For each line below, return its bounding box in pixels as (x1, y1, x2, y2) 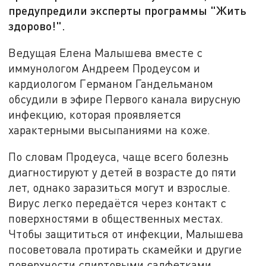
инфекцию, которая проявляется (8, 107, 182, 121)
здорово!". (8, 18, 66, 33)
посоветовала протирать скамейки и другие (8, 242, 242, 256)
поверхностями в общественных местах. (8, 211, 224, 226)
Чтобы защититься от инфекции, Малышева (8, 227, 244, 241)
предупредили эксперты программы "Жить (8, 3, 247, 18)
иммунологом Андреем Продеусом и (8, 61, 201, 75)
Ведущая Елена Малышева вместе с (8, 45, 203, 59)
